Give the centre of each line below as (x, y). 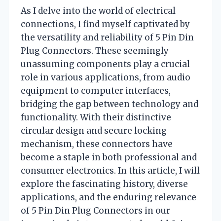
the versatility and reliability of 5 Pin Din (107, 37)
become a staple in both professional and (109, 157)
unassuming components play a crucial (105, 64)
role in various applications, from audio (106, 77)
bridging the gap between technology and (110, 104)
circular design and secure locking (94, 130)
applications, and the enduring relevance (109, 197)
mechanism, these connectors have (97, 144)
